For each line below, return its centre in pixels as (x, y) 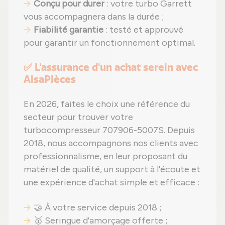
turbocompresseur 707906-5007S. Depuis (109, 130)
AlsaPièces (50, 79)
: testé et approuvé (143, 29)
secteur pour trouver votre (78, 117)
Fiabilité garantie (69, 29)
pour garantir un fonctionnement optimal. (109, 42)
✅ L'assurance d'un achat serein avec (111, 67)
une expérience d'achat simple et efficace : (111, 182)
